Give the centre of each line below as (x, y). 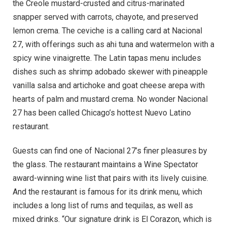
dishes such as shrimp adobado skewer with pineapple (110, 72)
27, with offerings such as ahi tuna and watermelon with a (113, 45)
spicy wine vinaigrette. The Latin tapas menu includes (107, 58)
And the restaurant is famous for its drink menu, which (107, 192)
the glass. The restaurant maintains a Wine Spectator (105, 164)
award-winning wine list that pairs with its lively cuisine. (110, 178)
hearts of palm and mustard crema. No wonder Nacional (110, 99)
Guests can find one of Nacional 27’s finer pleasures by (110, 150)
